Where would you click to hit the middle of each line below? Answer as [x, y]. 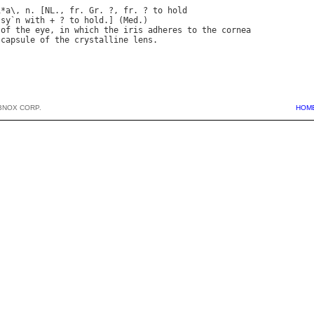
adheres [165, 30]
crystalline [101, 40]
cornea [236, 30]
